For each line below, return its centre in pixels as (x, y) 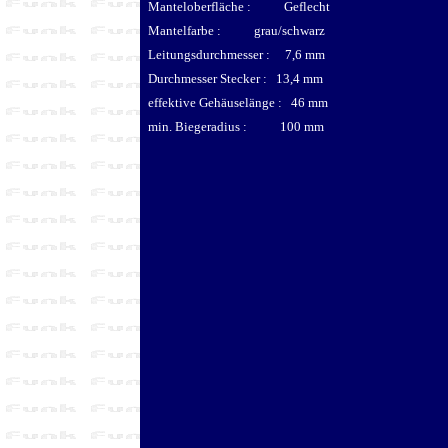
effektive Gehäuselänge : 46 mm (238, 102)
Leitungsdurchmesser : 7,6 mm (236, 54)
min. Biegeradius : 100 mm (236, 126)
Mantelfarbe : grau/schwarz (236, 30)
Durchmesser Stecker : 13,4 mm (235, 78)
